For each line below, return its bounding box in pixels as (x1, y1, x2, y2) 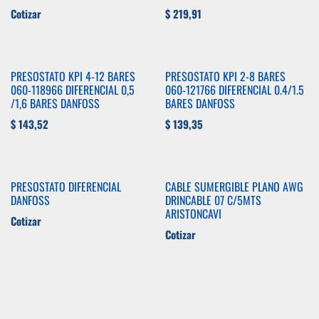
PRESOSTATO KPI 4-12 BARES (11, 68, 135, 85)
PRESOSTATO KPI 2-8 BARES (164, 68, 286, 85)
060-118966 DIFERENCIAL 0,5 (11, 81, 135, 98)
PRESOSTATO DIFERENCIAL (11, 178, 121, 195)
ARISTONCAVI (164, 205, 221, 222)
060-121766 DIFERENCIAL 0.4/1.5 (164, 81, 304, 98)
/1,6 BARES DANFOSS (11, 95, 100, 112)
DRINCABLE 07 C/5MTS (164, 192, 261, 209)
